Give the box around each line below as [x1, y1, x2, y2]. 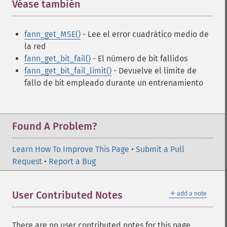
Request [12, 157, 42, 166]
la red [24, 42, 46, 51]
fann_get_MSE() [24, 29, 81, 39]
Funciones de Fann [12, 208, 90, 219]
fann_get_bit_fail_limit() [24, 66, 111, 75]
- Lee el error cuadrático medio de [81, 29, 209, 39]
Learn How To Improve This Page [12, 144, 129, 154]
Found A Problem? [12, 120, 97, 132]
